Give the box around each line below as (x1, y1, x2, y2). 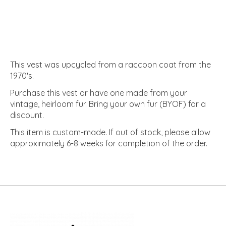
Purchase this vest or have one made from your (10, 88, 187, 98)
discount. (10, 110, 44, 121)
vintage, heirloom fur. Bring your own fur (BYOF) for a (10, 99, 206, 109)
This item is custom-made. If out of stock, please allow (10, 127, 210, 138)
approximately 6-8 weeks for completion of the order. (10, 138, 207, 149)
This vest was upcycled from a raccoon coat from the (10, 60, 211, 70)
